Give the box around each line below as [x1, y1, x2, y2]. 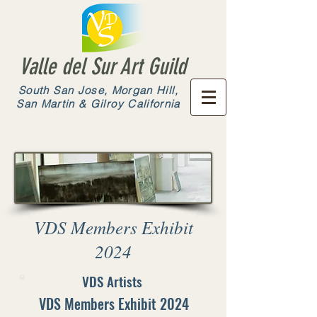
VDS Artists [81, 271, 142, 291]
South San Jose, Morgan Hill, [18, 83, 178, 97]
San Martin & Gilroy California [16, 97, 180, 110]
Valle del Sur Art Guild [19, 53, 186, 80]
